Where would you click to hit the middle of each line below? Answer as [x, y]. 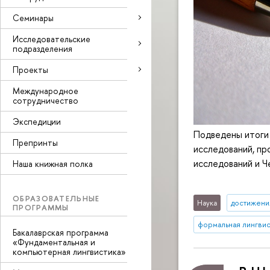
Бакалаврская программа [61, 232]
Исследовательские [52, 39]
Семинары [33, 17]
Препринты [35, 142]
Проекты [30, 69]
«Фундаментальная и [54, 242]
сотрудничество [46, 100]
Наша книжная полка [53, 163]
